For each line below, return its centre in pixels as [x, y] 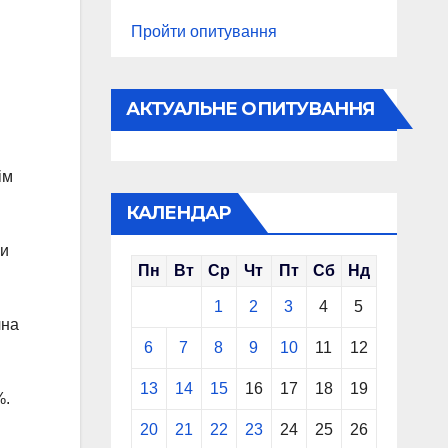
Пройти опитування [203, 31]
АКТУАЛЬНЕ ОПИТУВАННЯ [250, 109]
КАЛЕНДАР [178, 213]
